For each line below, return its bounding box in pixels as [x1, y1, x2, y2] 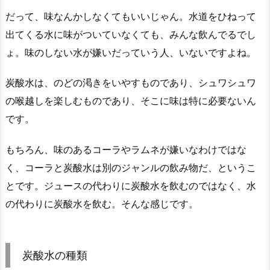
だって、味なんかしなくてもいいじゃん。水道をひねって [5, 10, 256, 22]
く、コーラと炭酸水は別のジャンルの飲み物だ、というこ [5, 162, 256, 174]
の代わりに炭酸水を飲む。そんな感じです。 [5, 198, 198, 210]
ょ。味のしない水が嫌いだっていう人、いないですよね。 [5, 46, 256, 58]
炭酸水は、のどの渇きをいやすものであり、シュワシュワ [5, 77, 256, 89]
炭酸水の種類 [22, 249, 87, 262]
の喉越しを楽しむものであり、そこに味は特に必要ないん [5, 95, 256, 107]
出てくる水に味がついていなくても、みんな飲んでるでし [5, 28, 256, 40]
